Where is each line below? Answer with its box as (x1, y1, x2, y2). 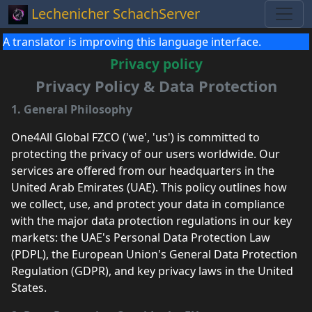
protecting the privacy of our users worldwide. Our (11, 146, 280, 162)
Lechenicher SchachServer (31, 4, 200, 23)
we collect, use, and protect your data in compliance (11, 196, 285, 212)
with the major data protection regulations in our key (11, 213, 292, 228)
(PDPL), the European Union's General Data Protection (11, 247, 297, 262)
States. (11, 280, 47, 295)
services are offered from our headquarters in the (11, 163, 274, 178)
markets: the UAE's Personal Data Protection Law (11, 230, 270, 245)
